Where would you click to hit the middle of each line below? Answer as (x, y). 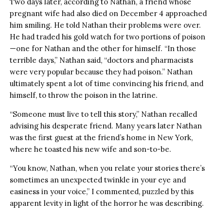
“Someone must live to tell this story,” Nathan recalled (103, 114)
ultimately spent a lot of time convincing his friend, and (107, 83)
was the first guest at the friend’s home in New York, (101, 137)
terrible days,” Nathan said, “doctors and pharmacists (101, 60)
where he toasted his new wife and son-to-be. (91, 149)
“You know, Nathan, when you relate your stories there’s (107, 168)
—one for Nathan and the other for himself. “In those (103, 48)
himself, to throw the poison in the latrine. (85, 95)
